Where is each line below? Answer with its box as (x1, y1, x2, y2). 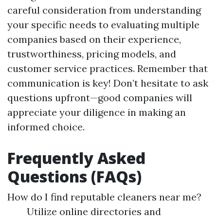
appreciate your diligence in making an (7, 106, 186, 118)
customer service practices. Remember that (7, 62, 208, 74)
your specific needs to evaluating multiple (7, 18, 200, 31)
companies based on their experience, (7, 33, 181, 45)
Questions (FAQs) (7, 166, 142, 187)
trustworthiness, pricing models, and (7, 48, 176, 60)
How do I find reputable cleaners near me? (7, 191, 201, 203)
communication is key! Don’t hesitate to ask (7, 77, 208, 89)
